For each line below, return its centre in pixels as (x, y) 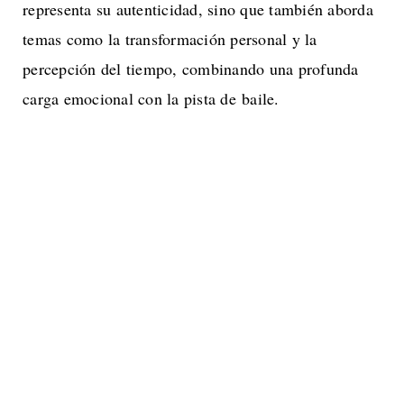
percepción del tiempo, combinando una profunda (191, 69)
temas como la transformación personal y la (170, 39)
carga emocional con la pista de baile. (151, 99)
